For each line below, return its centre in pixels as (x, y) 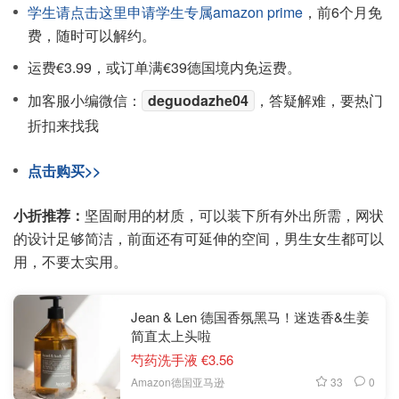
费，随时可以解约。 (92, 35)
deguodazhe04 (198, 100)
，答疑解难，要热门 (319, 100)
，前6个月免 (342, 12)
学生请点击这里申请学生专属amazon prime (165, 12)
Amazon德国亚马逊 (178, 382)
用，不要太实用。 (70, 261)
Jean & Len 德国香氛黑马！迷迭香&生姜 (250, 317)
